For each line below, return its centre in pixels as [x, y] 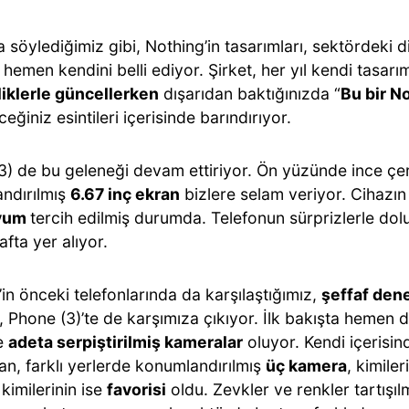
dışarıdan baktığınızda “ [250, 94]
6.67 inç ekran [125, 194]
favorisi [136, 389]
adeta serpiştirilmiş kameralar [126, 342]
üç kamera [306, 366]
